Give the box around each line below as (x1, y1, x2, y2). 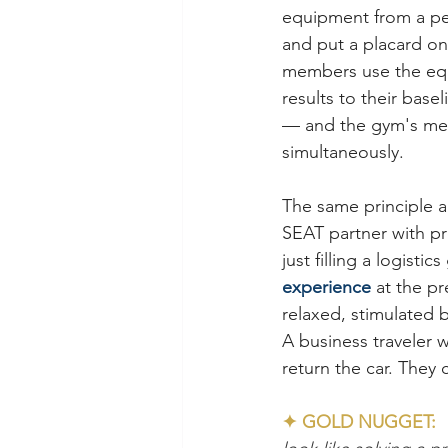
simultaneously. (282, 141, 404, 164)
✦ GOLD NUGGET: (282, 411, 446, 434)
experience (282, 276, 371, 299)
